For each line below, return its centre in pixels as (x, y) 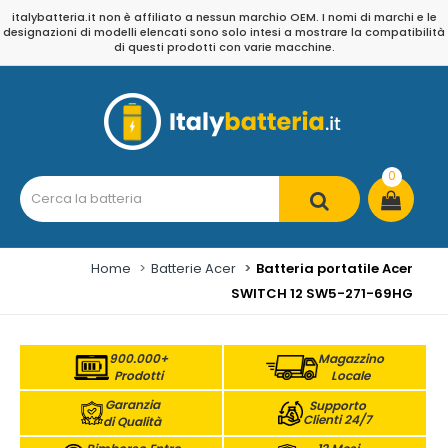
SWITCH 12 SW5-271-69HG (322, 293)
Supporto (337, 405)
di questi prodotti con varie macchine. (224, 47)
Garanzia (132, 404)
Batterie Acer (193, 268)
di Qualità (132, 421)
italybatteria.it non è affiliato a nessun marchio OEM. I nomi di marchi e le (224, 17)
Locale (351, 375)
